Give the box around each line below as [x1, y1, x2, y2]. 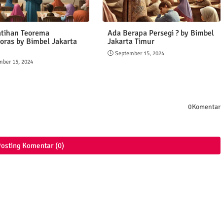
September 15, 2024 [114, 50, 164, 58]
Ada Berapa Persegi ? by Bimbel [107, 28, 214, 38]
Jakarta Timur [107, 37, 154, 47]
